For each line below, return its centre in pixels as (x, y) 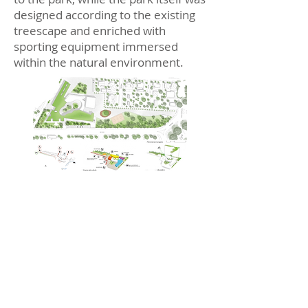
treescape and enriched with (90, 31)
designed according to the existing (104, 15)
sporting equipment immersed (96, 46)
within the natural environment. (99, 62)
